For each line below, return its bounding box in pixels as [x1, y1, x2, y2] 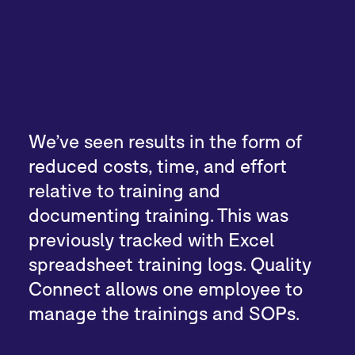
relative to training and [29, 178, 221, 201]
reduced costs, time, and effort [29, 154, 288, 177]
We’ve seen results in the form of [29, 129, 303, 152]
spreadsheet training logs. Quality [29, 252, 312, 275]
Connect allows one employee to [29, 277, 303, 300]
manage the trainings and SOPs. [29, 301, 300, 324]
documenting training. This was [29, 203, 289, 226]
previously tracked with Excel [29, 227, 275, 250]
